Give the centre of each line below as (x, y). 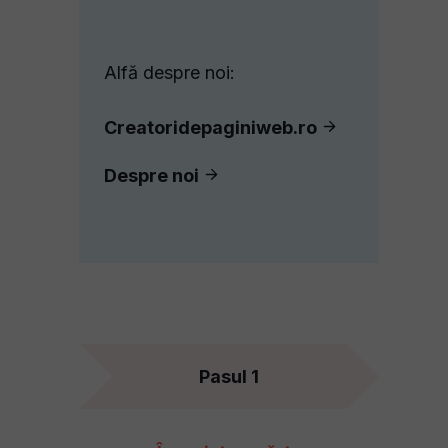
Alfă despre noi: (169, 72)
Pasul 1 (229, 376)
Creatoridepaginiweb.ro (210, 127)
